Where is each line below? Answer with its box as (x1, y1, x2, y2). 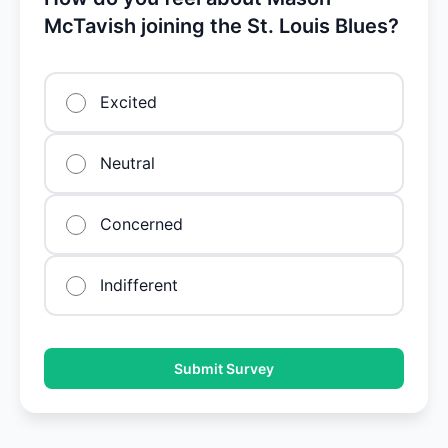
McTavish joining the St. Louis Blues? (44, 14, 399, 38)
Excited (100, 92, 157, 112)
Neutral (100, 153, 155, 173)
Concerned (100, 214, 183, 234)
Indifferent (100, 275, 178, 295)
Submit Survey (174, 360, 274, 377)
